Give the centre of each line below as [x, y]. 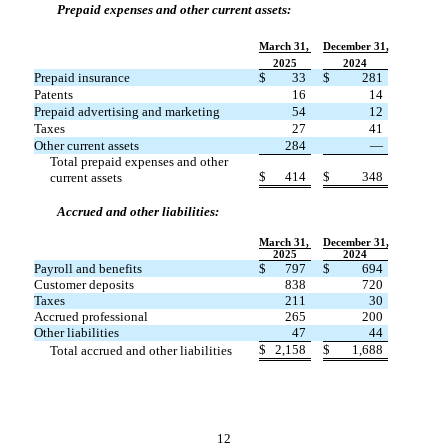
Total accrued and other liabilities [140, 351]
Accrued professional [90, 317]
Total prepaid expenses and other [138, 162]
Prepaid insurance [81, 78]
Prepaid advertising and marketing [126, 112]
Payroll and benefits [87, 269]
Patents [53, 95]
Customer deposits [83, 285]
